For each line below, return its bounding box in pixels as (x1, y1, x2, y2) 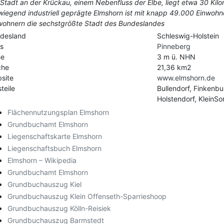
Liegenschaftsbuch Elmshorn (7, 144, 101, 153)
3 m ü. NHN (156, 52, 195, 61)
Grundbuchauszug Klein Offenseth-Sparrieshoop (7, 192, 166, 201)
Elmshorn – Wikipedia (7, 156, 76, 165)
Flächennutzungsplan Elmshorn (7, 108, 109, 117)
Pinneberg (156, 42, 190, 51)
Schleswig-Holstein (156, 31, 219, 40)
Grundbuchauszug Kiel (7, 180, 81, 189)
